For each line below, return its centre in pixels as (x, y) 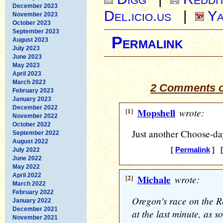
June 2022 (27, 158)
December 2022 (35, 107)
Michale (154, 180)
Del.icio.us (140, 16)
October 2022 (32, 124)
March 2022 (29, 183)
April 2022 (27, 175)
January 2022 (32, 200)
